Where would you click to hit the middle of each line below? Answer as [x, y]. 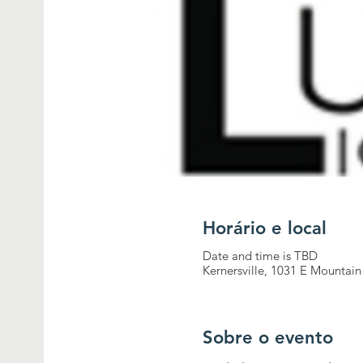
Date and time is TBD [261, 256]
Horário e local [265, 228]
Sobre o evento [268, 337]
